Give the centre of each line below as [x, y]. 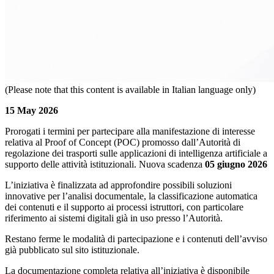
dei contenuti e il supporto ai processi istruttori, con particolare [124, 207]
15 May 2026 [31, 111]
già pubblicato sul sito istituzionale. [72, 250]
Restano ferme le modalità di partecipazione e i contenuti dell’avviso [136, 239]
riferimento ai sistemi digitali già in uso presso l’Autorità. [114, 218]
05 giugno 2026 [236, 165]
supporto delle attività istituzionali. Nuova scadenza [105, 165]
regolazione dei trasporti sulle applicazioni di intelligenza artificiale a [136, 154]
